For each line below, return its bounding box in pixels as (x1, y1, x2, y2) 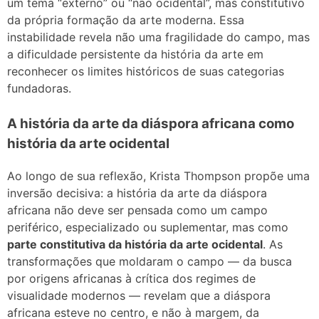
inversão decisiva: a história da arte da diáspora (7, 185, 267, 200)
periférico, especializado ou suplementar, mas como (7, 219, 288, 234)
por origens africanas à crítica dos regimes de (7, 271, 256, 286)
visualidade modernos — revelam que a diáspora (7, 288, 271, 303)
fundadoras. (7, 80, 71, 95)
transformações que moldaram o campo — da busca (7, 253, 292, 268)
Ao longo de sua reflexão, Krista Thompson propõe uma (7, 168, 310, 183)
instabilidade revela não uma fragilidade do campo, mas (7, 29, 310, 44)
